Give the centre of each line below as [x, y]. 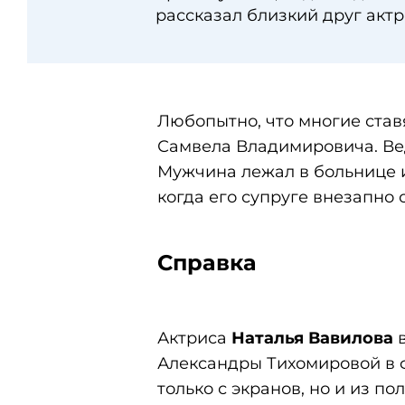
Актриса [194, 338]
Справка [207, 263]
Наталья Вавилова [312, 338]
